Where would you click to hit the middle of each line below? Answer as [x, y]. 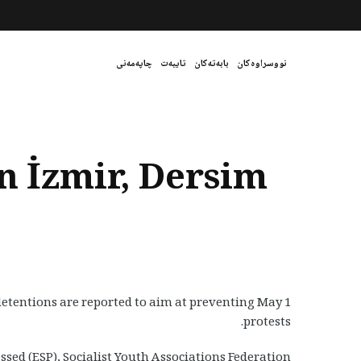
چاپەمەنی [134, 64]
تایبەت [173, 64]
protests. [267, 323]
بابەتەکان [212, 64]
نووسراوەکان [262, 64]
